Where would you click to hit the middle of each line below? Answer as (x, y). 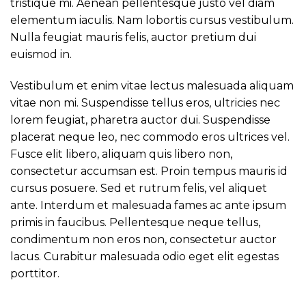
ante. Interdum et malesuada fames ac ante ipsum (148, 205)
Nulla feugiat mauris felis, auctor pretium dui (133, 37)
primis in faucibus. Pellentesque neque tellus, (135, 222)
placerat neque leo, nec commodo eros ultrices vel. (150, 137)
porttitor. (35, 273)
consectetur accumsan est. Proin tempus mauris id (149, 171)
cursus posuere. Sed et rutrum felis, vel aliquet (139, 188)
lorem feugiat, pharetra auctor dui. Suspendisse (140, 120)
